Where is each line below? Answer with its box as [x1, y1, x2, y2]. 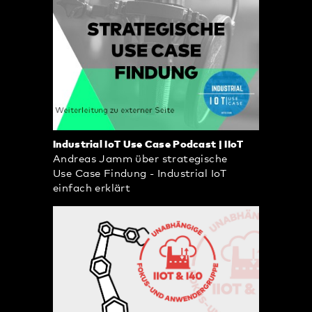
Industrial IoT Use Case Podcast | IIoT [53, 139, 244, 150]
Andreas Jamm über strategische [53, 154, 228, 165]
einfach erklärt [53, 183, 131, 194]
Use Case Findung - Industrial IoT [53, 169, 227, 180]
